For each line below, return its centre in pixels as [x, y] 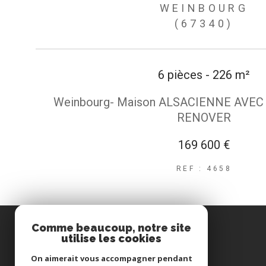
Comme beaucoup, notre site [111, 228]
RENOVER [204, 118]
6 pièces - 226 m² [204, 75]
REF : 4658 [204, 169]
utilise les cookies [111, 238]
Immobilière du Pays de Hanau [137, 257]
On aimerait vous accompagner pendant [111, 258]
